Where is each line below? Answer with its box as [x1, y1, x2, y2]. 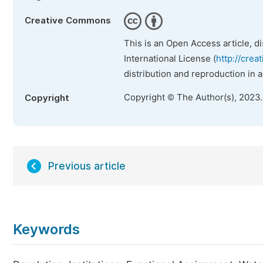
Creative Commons [25, 15, 111, 26]
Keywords [13, 221, 80, 238]
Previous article [48, 160, 126, 172]
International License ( [124, 53, 216, 64]
